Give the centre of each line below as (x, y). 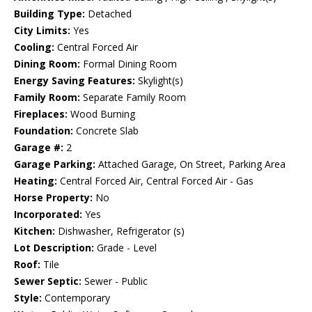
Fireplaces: (41, 114)
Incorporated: (48, 214)
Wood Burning (101, 114)
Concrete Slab (106, 131)
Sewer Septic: (48, 281)
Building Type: (49, 14)
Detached (108, 14)
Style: (28, 298)
